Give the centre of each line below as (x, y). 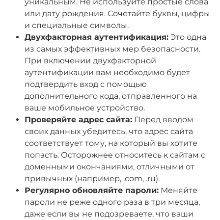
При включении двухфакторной (90, 61)
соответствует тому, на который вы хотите (111, 143)
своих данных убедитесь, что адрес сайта (109, 132)
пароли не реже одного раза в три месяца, (112, 202)
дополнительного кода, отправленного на (111, 96)
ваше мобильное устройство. (85, 108)
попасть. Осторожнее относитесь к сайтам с (115, 155)
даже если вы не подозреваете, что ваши (109, 214)
